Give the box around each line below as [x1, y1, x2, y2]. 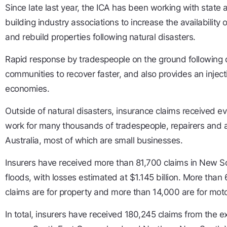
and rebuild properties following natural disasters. [5, 32, 196, 43]
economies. [5, 84, 49, 94]
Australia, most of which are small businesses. [5, 135, 184, 146]
